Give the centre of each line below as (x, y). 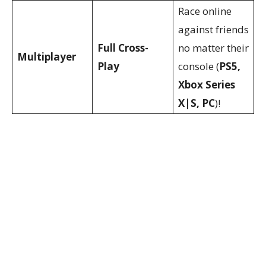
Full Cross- (123, 47)
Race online (205, 11)
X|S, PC (197, 103)
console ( (199, 66)
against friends (213, 29)
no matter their (213, 47)
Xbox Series (207, 84)
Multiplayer (47, 56)
